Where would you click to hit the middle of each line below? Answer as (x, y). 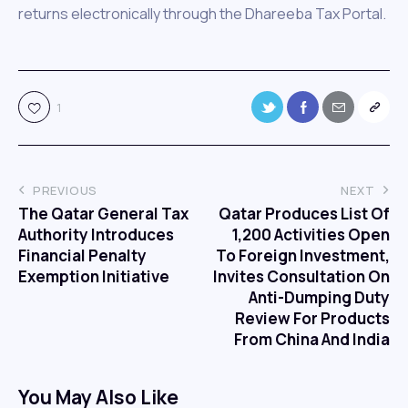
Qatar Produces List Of (304, 213)
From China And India (312, 339)
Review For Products (312, 318)
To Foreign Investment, (303, 255)
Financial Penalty (82, 255)
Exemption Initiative (94, 276)
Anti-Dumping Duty (319, 297)
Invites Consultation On (301, 276)
